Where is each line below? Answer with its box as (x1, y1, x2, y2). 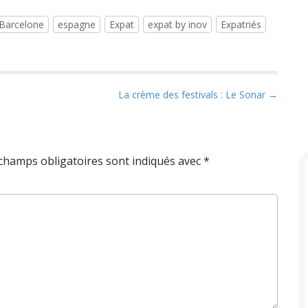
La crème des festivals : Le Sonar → (118, 88, 278, 101)
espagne (58, 18, 96, 31)
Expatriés (221, 18, 261, 31)
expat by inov (148, 18, 207, 31)
